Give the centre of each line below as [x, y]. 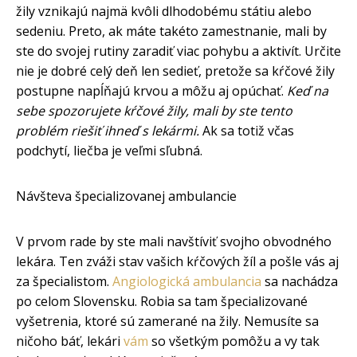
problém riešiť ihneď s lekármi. [108, 130]
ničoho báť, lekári [70, 341]
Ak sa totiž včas [247, 130]
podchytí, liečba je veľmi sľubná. [109, 150]
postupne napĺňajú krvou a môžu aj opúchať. [151, 90]
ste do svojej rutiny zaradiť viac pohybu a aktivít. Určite [178, 51]
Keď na [308, 90]
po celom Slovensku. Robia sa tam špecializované [162, 301]
